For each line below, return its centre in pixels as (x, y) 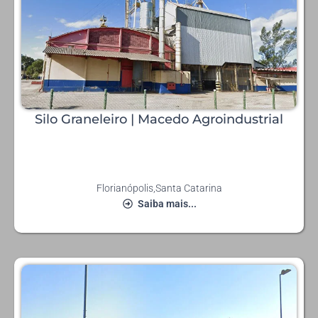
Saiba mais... (167, 204)
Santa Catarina (188, 188)
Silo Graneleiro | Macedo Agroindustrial (159, 120)
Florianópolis (125, 188)
